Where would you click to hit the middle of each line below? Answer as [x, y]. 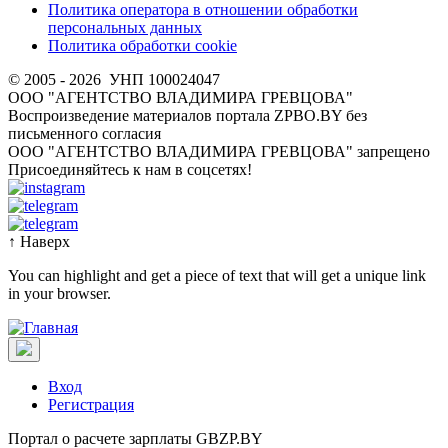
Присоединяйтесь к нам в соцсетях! [130, 169]
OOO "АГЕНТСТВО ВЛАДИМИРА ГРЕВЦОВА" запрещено [219, 151]
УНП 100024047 [164, 79]
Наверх [45, 241]
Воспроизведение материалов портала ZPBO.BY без [187, 115]
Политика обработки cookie [142, 45]
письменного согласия [84, 133]
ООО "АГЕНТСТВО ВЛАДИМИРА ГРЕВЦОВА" [180, 97]
